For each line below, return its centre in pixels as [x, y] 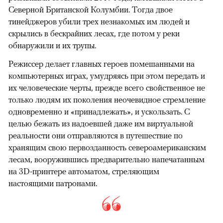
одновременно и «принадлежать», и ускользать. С [99, 111]
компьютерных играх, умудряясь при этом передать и [107, 75]
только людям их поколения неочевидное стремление [107, 99]
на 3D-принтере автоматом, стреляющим [84, 171]
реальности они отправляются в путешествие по [96, 135]
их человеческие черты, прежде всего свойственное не [107, 87]
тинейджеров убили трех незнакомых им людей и [99, 21]
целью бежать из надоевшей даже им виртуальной [101, 123]
